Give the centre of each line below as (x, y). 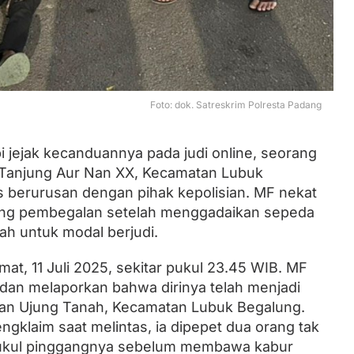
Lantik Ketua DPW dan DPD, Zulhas (236, 56)
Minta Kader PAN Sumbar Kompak (235, 72)
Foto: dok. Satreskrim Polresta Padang (236, 105)
